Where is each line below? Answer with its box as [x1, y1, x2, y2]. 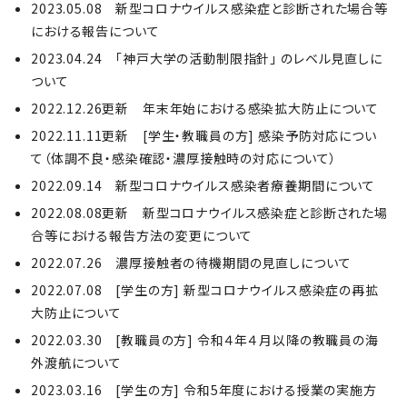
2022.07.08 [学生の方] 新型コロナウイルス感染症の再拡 [31, 281, 379, 299]
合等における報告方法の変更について [31, 226, 253, 244]
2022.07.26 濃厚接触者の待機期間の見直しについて [31, 253, 352, 272]
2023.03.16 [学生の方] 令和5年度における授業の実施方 [31, 381, 377, 399]
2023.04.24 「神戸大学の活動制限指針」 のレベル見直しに [31, 49, 382, 67]
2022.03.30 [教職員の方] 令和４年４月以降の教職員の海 [31, 331, 379, 349]
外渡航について [31, 353, 122, 372]
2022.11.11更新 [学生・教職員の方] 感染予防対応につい [31, 126, 377, 144]
